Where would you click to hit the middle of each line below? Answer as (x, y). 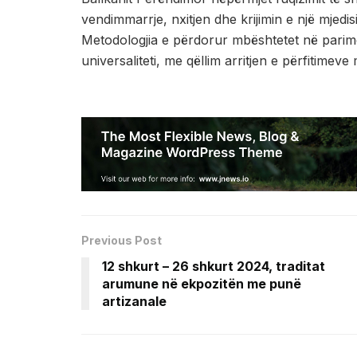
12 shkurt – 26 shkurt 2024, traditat (214, 266)
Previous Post (122, 240)
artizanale (134, 301)
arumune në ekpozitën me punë (202, 283)
